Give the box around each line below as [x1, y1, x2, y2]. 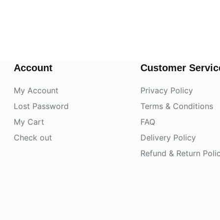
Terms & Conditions [140, 101, 213, 111]
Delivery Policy [140, 132, 196, 142]
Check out [13, 132, 52, 142]
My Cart [13, 116, 44, 127]
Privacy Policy [140, 85, 193, 95]
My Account [13, 85, 58, 95]
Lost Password [13, 101, 69, 111]
